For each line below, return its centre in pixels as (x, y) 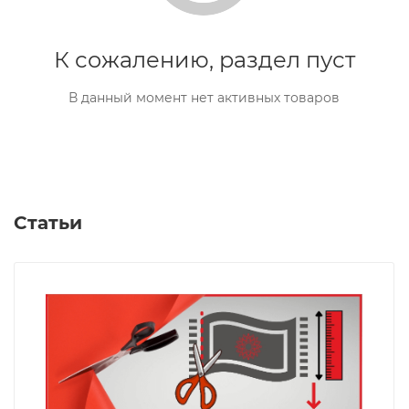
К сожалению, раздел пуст (204, 60)
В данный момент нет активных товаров (204, 98)
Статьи (48, 222)
